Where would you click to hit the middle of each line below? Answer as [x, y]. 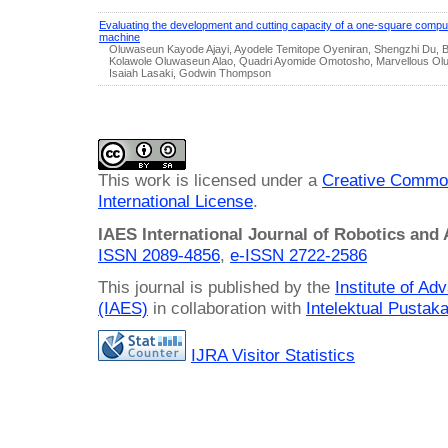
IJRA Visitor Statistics [273, 355]
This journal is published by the [216, 286]
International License [175, 201]
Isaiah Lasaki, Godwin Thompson [190, 73]
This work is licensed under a [210, 180]
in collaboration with [227, 307]
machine [119, 37]
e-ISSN [259, 254]
